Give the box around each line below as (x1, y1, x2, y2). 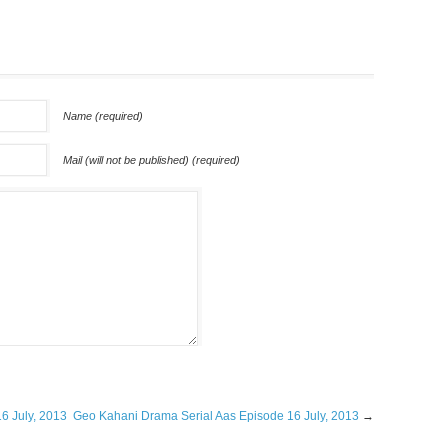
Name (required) (63, 110, 143, 122)
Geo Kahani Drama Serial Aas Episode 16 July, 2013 (73, 409, 359, 423)
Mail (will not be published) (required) (63, 154, 240, 166)
